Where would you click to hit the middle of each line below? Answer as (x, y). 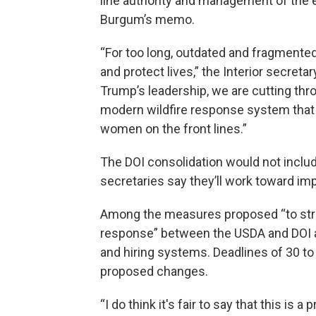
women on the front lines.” (174, 129)
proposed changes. (154, 272)
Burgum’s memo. (147, 20)
